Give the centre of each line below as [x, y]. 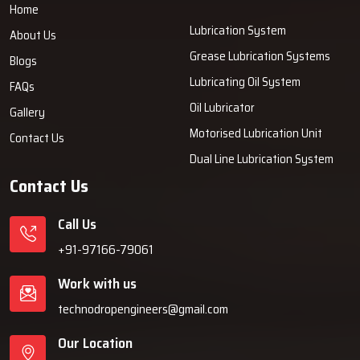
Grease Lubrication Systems [260, 56]
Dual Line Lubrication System [262, 159]
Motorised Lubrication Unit [256, 133]
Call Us [77, 224]
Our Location [95, 343]
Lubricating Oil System [245, 82]
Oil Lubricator [222, 107]
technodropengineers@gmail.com [143, 309]
